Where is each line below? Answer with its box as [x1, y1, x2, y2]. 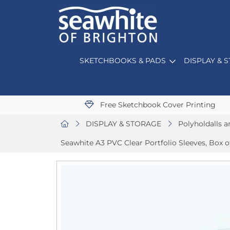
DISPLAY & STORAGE [86, 119, 161, 128]
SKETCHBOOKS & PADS [80, 56, 166, 65]
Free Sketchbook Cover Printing [98, 100, 216, 109]
